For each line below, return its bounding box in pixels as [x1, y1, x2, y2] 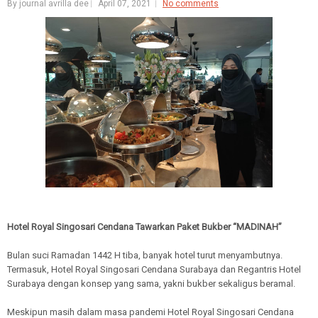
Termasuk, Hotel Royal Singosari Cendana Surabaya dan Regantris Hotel [7, 263, 301, 275]
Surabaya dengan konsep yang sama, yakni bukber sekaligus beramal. [7, 278, 295, 289]
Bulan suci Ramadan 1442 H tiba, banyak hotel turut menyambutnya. [7, 249, 283, 261]
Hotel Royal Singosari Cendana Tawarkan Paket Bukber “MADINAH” [7, 221, 282, 232]
